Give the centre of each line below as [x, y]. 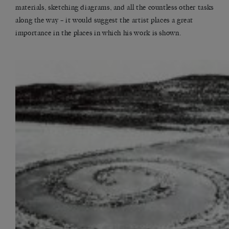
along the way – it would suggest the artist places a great [105, 20]
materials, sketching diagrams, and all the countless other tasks [114, 8]
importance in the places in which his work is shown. [98, 33]
